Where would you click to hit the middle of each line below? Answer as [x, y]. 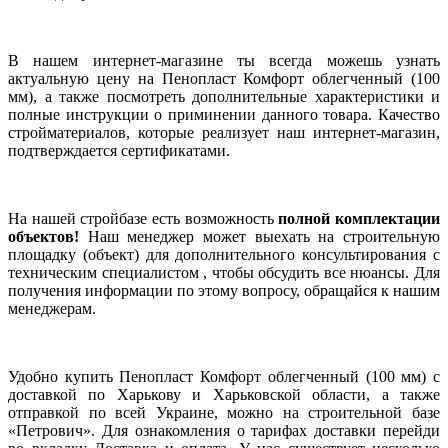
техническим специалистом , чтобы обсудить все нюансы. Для [224, 273]
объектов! [43, 237]
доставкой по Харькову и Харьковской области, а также [224, 395]
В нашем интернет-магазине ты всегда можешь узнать [224, 61]
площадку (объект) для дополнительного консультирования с [224, 255]
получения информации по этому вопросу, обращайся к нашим [224, 291]
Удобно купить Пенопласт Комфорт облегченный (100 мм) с [224, 377]
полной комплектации [359, 219]
